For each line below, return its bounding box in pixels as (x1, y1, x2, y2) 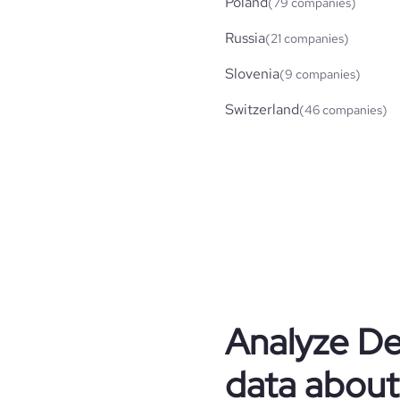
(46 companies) (299, 101, 387, 118)
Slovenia (225, 63, 279, 83)
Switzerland (225, 99, 299, 119)
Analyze (225, 317, 349, 365)
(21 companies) (265, 29, 349, 46)
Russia (225, 28, 265, 47)
